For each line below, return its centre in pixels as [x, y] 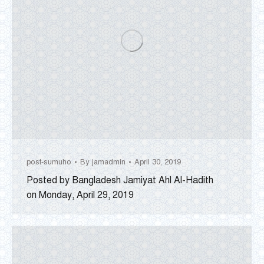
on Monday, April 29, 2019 [80, 195]
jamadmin [109, 162]
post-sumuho [49, 162]
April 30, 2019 [158, 162]
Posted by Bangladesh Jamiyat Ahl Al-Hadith [120, 180]
